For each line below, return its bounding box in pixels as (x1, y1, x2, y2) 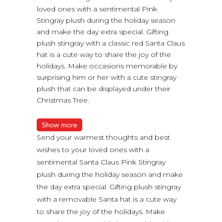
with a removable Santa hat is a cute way (37, 194, 176, 204)
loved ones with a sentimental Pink (37, 4, 157, 13)
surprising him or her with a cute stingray (37, 72, 176, 82)
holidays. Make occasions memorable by (37, 61, 177, 70)
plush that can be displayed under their (37, 84, 170, 93)
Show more (42, 120, 77, 129)
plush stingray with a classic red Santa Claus (37, 38, 185, 48)
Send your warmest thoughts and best (37, 132, 170, 142)
